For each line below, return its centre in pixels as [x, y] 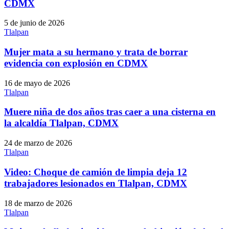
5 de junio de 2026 [34, 23]
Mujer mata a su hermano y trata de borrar [96, 52]
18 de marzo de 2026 [38, 203]
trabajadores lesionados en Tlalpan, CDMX [96, 183]
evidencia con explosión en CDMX [76, 63]
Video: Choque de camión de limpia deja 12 [96, 172]
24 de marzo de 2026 [38, 143]
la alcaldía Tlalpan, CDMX [61, 123]
